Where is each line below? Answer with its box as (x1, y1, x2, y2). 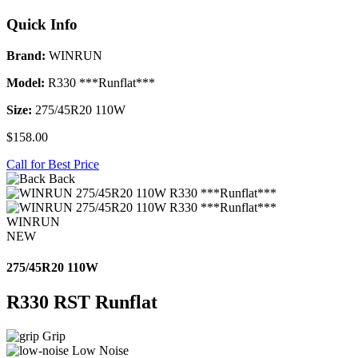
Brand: (6, 48, 46, 62)
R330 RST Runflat (6, 292, 157, 313)
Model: (6, 75, 45, 89)
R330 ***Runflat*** (45, 75, 155, 89)
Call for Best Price (6, 157, 99, 171)
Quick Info (6, 15, 78, 33)
